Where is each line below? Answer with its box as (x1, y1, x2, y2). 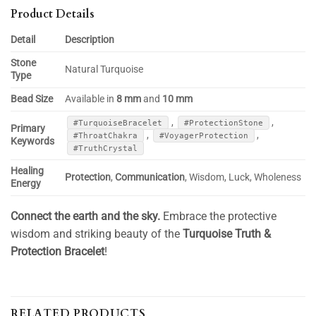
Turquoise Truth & (183, 226, 271, 241)
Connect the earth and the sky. (11, 209, 160, 223)
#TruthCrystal (73, 143, 138, 152)
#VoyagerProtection (159, 130, 248, 140)
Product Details (11, 6, 95, 22)
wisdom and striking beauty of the (11, 226, 183, 241)
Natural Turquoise (65, 63, 144, 75)
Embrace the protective (160, 209, 276, 223)
